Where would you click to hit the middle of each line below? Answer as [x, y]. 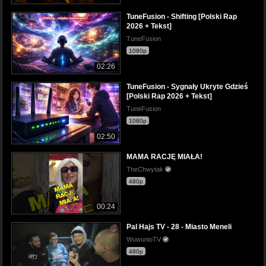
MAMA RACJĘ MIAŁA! [164, 156]
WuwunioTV [145, 240]
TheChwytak [146, 169]
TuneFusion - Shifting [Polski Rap [182, 16]
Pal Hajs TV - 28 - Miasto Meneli [179, 227]
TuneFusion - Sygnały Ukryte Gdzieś [187, 86]
